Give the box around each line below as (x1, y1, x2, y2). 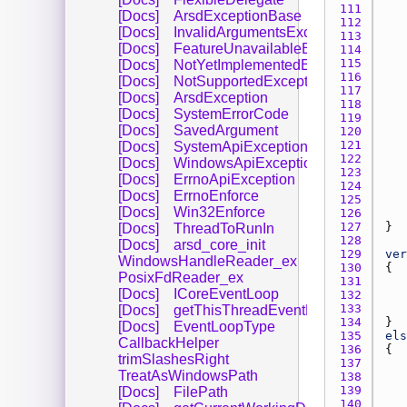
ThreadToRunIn (174, 220, 274, 236)
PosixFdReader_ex (118, 269, 243, 285)
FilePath (174, 383, 228, 400)
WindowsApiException (174, 154, 320, 171)
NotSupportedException (174, 73, 328, 89)
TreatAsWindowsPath (118, 367, 258, 383)
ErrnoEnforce (174, 187, 259, 203)
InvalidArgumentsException (174, 24, 351, 40)
